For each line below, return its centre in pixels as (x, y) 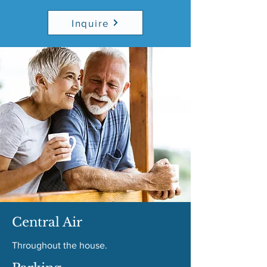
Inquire (91, 23)
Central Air (47, 222)
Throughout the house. (60, 245)
